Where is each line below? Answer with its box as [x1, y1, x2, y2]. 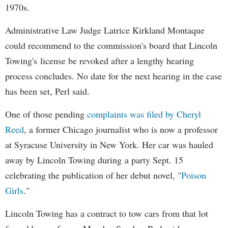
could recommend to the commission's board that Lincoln [5, 39, 217, 51]
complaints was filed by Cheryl [87, 107, 201, 120]
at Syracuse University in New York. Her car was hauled [5, 138, 213, 151]
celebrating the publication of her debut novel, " [5, 168, 181, 181]
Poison [181, 168, 206, 181]
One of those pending [5, 107, 87, 120]
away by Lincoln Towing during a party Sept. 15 [5, 153, 183, 166]
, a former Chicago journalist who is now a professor [24, 123, 218, 135]
